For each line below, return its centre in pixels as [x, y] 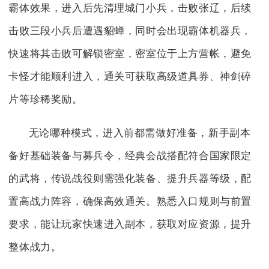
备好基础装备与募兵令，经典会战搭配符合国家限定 [130, 156]
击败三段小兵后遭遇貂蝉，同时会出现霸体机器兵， [130, 31]
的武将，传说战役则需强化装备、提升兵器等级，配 [130, 179]
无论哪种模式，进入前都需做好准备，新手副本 [140, 133]
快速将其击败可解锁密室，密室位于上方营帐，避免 [130, 54]
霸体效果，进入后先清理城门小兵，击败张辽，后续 [130, 8]
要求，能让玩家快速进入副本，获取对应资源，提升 [130, 224]
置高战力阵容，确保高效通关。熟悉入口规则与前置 [130, 201]
